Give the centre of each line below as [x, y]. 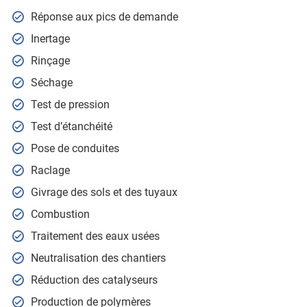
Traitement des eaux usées [95, 236]
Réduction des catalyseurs [94, 280]
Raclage [50, 170]
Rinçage [50, 61]
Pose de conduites [75, 148]
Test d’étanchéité [71, 126]
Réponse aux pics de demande [104, 17]
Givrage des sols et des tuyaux [104, 192]
